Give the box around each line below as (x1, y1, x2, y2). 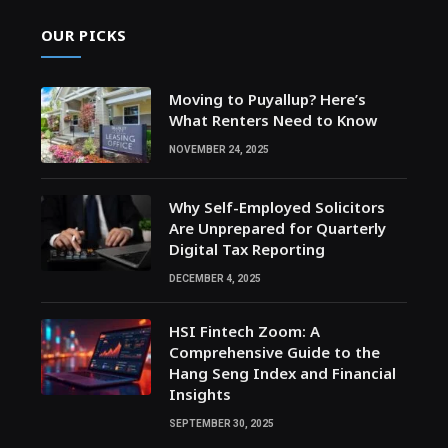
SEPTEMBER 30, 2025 (168, 418, 274, 430)
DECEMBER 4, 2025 (168, 273, 261, 285)
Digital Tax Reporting (168, 239, 329, 260)
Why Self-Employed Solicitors (168, 197, 385, 218)
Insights (168, 384, 231, 405)
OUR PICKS (40, 25, 128, 46)
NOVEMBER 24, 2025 (168, 144, 269, 156)
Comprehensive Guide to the (168, 342, 380, 363)
